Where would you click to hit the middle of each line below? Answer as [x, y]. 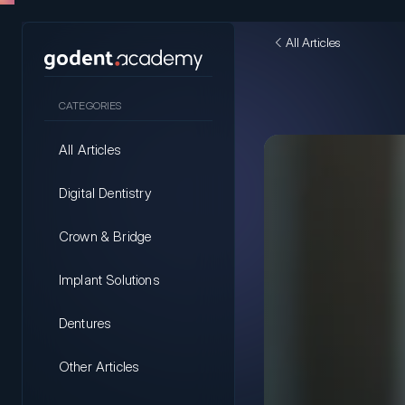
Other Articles [99, 367]
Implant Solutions [109, 280]
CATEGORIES [90, 105]
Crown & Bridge [105, 236]
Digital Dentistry [105, 193]
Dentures [85, 323]
